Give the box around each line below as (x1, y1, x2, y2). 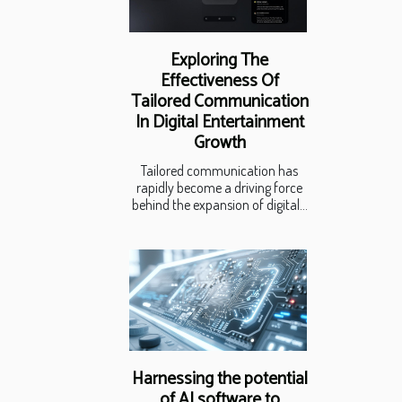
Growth (193, 129, 246, 158)
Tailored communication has (141, 162, 298, 180)
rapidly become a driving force (136, 179, 302, 197)
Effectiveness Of (160, 67, 279, 96)
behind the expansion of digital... (131, 196, 308, 214)
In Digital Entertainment (135, 109, 304, 137)
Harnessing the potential (131, 365, 308, 393)
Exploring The (170, 47, 268, 75)
